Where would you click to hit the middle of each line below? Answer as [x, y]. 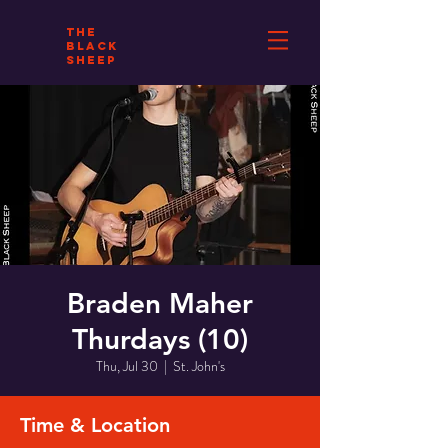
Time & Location [95, 425]
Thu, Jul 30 [126, 366]
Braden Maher [160, 303]
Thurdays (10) [160, 339]
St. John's [198, 366]
